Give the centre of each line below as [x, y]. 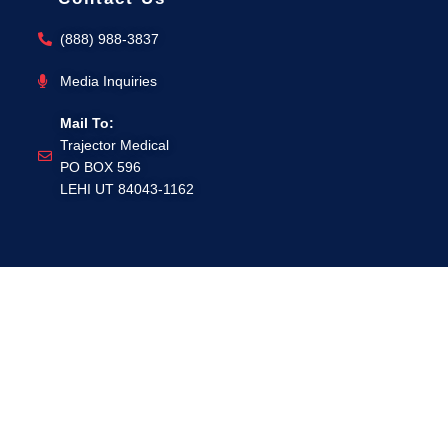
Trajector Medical [114, 145]
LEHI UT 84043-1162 [127, 189]
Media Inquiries [108, 81]
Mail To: [87, 123]
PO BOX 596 [100, 167]
